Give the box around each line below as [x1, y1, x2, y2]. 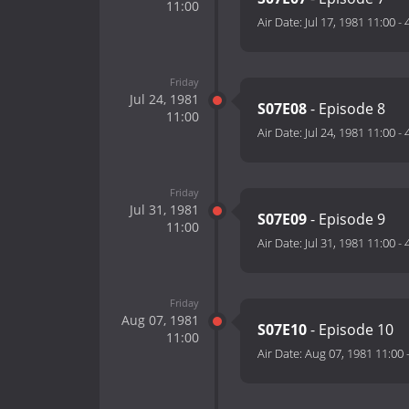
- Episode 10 [307, 320, 393, 341]
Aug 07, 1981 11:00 [305, 345, 404, 362]
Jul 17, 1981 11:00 [305, 14, 395, 31]
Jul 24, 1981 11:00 [305, 124, 395, 142]
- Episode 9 [307, 209, 385, 230]
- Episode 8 [307, 99, 385, 120]
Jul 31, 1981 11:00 [305, 235, 395, 252]
